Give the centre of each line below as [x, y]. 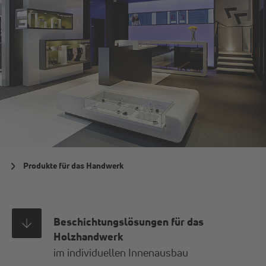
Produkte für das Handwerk [73, 165]
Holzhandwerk [88, 236]
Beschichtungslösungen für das [129, 221]
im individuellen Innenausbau [121, 252]
